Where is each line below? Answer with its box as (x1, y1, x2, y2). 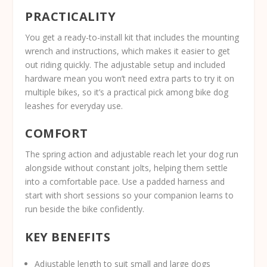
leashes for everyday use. (25, 100, 123, 112)
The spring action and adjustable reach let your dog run (25, 148, 239, 160)
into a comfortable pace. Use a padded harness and (25, 176, 225, 188)
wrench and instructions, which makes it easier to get (25, 45, 231, 57)
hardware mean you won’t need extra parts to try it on (25, 73, 235, 85)
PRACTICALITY (25, 8, 116, 25)
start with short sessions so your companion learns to (25, 190, 234, 201)
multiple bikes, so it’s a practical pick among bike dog (25, 86, 229, 98)
